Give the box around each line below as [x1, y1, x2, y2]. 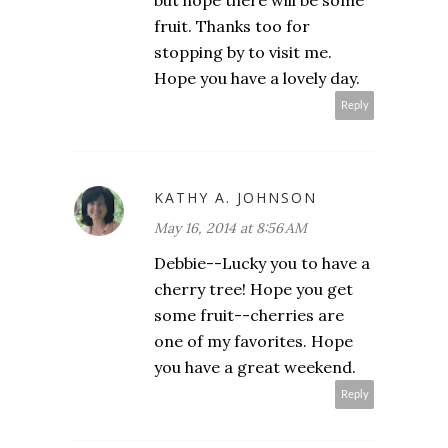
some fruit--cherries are [154, 305, 344, 326]
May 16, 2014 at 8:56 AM [154, 219, 307, 238]
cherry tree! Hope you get [154, 279, 353, 300]
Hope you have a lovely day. [154, 68, 360, 89]
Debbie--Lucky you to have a [154, 253, 370, 274]
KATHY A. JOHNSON [154, 188, 317, 208]
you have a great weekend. [154, 357, 356, 378]
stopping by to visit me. [154, 42, 332, 63]
